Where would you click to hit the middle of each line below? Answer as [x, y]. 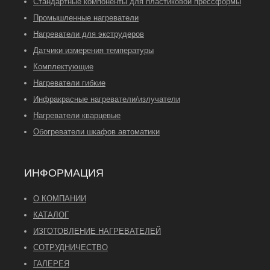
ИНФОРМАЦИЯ [64, 173]
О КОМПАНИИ [60, 199]
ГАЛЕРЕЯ [51, 264]
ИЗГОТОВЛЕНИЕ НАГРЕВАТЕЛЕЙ [97, 231]
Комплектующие [63, 67]
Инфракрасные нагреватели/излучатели [107, 99]
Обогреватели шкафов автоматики [96, 132]
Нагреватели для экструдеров [89, 34]
